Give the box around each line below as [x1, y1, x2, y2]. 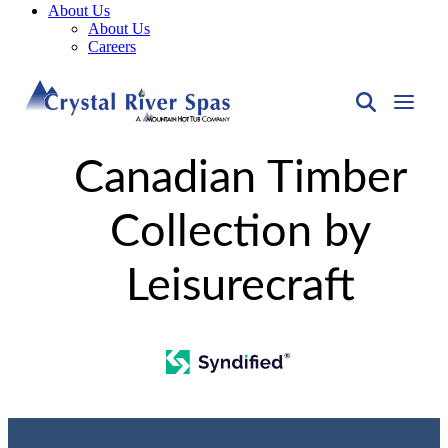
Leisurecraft [125, 264, 355, 309]
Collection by [109, 210, 371, 255]
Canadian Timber [73, 156, 407, 201]
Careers [88, 38, 136, 55]
